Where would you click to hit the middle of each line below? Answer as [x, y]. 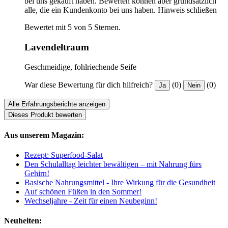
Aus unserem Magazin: [44, 135]
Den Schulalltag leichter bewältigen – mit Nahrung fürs [113, 164]
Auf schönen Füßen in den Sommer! [83, 192]
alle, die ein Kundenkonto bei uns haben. [90, 10]
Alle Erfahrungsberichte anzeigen [57, 104]
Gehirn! [37, 174]
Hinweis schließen [187, 10]
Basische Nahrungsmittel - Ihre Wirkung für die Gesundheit [120, 183]
